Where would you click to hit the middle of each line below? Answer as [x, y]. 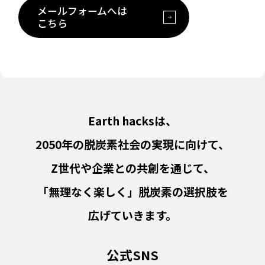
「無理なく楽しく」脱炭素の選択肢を [132, 192]
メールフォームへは [83, 11]
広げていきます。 [132, 216]
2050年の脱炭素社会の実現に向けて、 [132, 145]
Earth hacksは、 [132, 121]
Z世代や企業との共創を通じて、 [132, 168]
